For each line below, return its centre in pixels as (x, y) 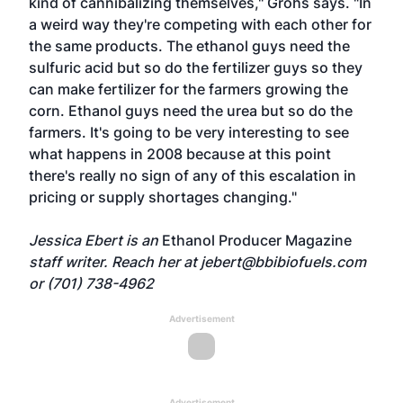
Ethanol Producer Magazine (257, 240)
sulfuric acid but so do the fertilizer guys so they (196, 67)
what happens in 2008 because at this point (180, 154)
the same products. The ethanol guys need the (189, 46)
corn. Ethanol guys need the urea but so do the (191, 111)
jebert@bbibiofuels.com (283, 262)
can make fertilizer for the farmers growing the (188, 89)
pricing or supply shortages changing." (163, 197)
